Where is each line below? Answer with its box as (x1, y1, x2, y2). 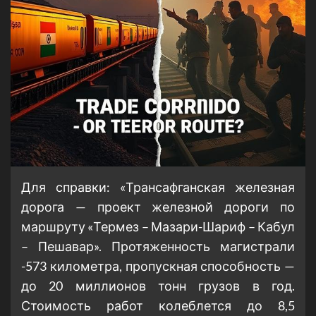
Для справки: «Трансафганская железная (21, 179, 295, 195)
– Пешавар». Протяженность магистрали (21, 238, 295, 255)
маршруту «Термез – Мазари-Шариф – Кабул (21, 219, 295, 235)
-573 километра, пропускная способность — (21, 258, 295, 274)
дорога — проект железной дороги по (21, 199, 295, 215)
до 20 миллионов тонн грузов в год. (21, 278, 295, 294)
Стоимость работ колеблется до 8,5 (21, 298, 295, 314)
